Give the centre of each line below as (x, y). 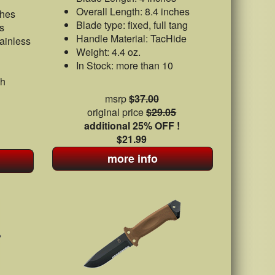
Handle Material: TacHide (131, 38)
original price (117, 112)
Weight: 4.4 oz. (108, 52)
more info (132, 158)
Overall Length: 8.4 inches (133, 11)
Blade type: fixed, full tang (132, 25)
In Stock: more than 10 (124, 65)
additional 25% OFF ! (132, 126)
